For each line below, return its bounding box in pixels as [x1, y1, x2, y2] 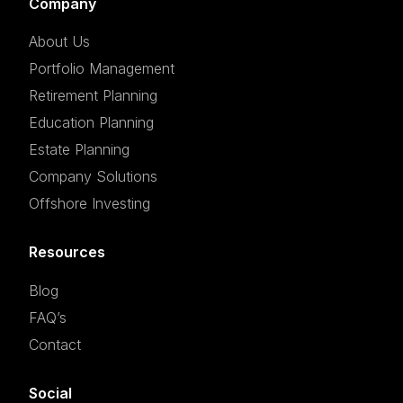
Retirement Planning [29, 86, 158, 105]
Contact [29, 335, 82, 354]
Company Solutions [29, 167, 158, 186]
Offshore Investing [29, 194, 151, 213]
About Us [29, 32, 91, 51]
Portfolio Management [29, 59, 175, 78]
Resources [29, 243, 106, 262]
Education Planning [29, 113, 155, 132]
